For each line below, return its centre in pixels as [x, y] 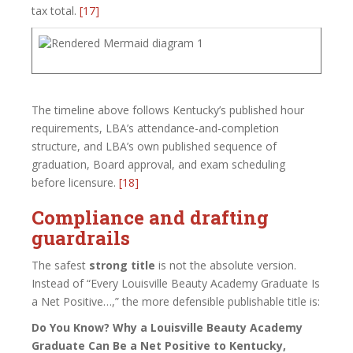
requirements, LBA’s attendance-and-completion [155, 128]
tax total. [56, 10]
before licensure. [75, 182]
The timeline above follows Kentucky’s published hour [168, 110]
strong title [122, 265]
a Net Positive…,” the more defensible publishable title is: [176, 301]
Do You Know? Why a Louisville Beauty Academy [167, 327]
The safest [60, 265]
